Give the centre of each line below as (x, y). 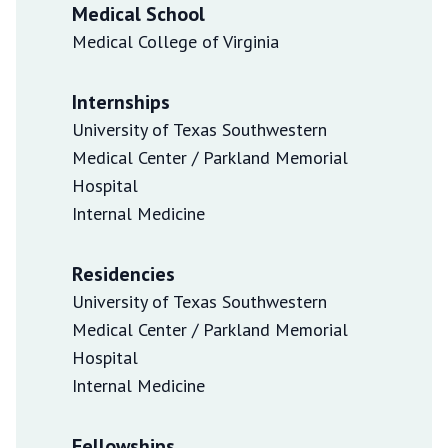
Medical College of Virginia (175, 41)
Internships (121, 101)
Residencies (123, 273)
